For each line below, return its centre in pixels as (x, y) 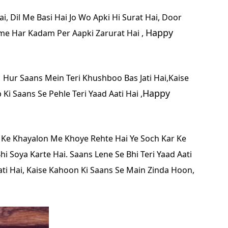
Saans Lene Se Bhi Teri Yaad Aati (131, 154)
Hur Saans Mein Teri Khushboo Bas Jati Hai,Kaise (96, 78)
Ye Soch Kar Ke (158, 138)
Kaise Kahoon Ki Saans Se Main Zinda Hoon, (110, 170)
